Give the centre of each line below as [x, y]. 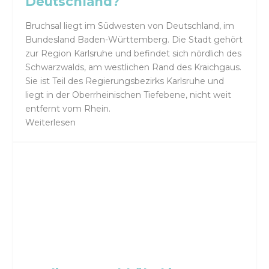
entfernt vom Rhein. [68, 108]
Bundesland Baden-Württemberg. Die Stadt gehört [134, 39]
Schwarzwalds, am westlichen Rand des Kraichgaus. [134, 67]
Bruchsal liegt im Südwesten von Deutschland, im [130, 26]
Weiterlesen [51, 122]
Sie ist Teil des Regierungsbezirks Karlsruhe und [125, 81]
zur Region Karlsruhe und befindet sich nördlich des [134, 53]
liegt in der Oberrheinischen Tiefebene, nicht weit [128, 95]
